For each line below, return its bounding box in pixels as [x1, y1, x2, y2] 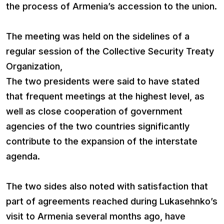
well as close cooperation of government [6, 105, 182, 116]
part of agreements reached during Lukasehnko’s [6, 195, 217, 206]
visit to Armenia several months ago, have [6, 210, 185, 221]
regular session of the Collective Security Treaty [6, 45, 214, 56]
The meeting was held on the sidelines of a [6, 30, 189, 41]
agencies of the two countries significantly [6, 120, 189, 131]
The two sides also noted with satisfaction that [6, 180, 210, 191]
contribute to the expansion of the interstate [6, 135, 197, 146]
